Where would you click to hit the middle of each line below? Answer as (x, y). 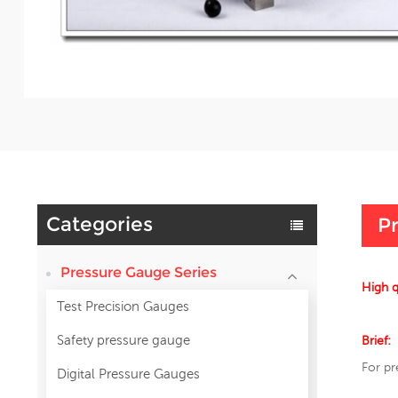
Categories (99, 224)
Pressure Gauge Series (139, 272)
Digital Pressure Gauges (128, 373)
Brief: (376, 340)
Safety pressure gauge (123, 339)
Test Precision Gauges (123, 306)
